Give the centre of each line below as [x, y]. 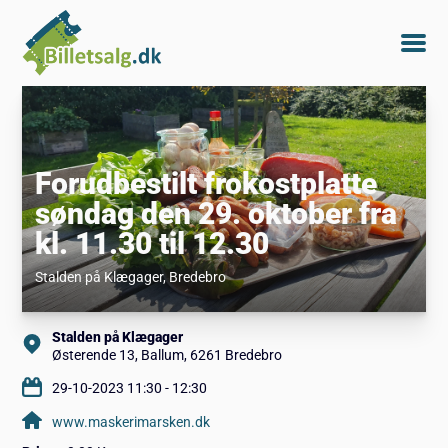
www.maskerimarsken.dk [131, 421]
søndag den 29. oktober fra [215, 213]
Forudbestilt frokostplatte [205, 183]
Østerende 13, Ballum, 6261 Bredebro [167, 354]
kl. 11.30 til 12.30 [151, 243]
